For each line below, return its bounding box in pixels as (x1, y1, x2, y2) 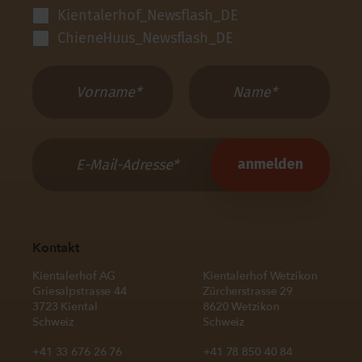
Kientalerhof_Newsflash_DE (57, 6, 238, 24)
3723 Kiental (32, 298, 98, 314)
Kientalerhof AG (32, 267, 116, 284)
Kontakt (32, 238, 79, 257)
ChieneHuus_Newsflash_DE (57, 28, 234, 47)
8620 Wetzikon (203, 298, 280, 314)
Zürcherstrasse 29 (203, 283, 293, 299)
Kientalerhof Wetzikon (203, 267, 318, 284)
